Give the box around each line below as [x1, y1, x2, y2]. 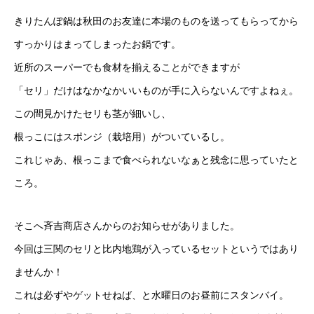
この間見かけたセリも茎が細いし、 [14, 108, 171, 119]
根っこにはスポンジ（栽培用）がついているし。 [14, 131, 230, 142]
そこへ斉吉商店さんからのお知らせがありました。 [14, 220, 240, 231]
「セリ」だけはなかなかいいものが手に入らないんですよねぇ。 [14, 85, 299, 96]
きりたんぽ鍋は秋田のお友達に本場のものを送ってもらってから [14, 15, 299, 27]
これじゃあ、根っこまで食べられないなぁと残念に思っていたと [14, 154, 299, 165]
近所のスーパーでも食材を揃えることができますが [14, 62, 240, 73]
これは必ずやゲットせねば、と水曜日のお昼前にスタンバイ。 [14, 289, 289, 301]
